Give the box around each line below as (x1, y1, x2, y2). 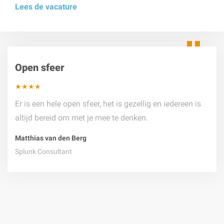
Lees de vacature (15, 2, 77, 11)
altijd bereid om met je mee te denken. (15, 113, 148, 122)
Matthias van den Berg (15, 134, 86, 142)
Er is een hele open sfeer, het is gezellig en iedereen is (15, 99, 201, 108)
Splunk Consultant (15, 147, 72, 155)
